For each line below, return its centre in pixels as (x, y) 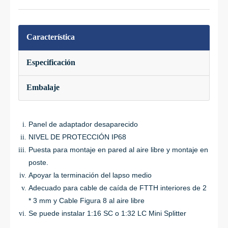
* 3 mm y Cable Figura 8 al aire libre (87, 201)
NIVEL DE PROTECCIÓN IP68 (77, 137)
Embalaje (43, 87)
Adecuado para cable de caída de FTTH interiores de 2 (118, 188)
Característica (51, 37)
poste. (38, 162)
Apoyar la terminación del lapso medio (90, 175)
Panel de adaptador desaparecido (83, 124)
